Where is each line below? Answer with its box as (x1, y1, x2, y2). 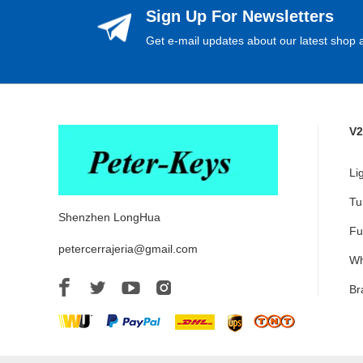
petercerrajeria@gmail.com (58, 242, 198, 255)
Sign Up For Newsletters (146, 7, 334, 25)
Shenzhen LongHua (58, 211, 160, 224)
